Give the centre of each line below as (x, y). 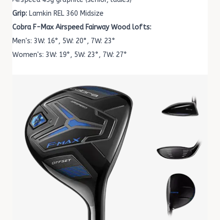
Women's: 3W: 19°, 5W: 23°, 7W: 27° (70, 55)
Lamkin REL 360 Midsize (65, 14)
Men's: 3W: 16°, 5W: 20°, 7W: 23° (64, 41)
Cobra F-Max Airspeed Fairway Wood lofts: (82, 27)
